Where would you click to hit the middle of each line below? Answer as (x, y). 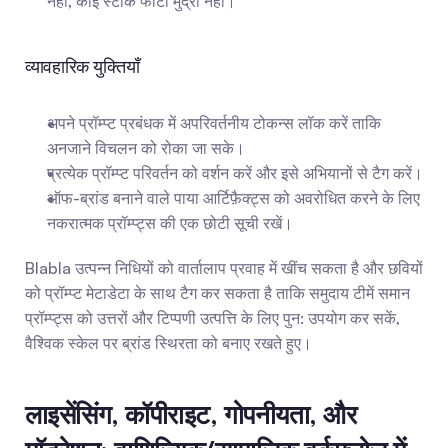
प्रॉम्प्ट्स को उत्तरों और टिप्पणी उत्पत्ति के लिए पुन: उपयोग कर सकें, (212, 318)
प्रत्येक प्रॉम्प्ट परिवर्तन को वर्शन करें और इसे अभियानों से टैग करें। (235, 173)
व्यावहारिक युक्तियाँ (82, 66)
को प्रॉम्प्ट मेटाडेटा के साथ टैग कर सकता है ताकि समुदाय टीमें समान (217, 293)
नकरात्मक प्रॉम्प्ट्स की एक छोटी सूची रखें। (170, 223)
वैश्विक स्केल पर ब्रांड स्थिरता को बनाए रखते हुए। (168, 343)
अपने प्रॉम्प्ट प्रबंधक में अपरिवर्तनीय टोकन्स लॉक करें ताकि (214, 123)
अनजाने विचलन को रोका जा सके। (146, 148)
